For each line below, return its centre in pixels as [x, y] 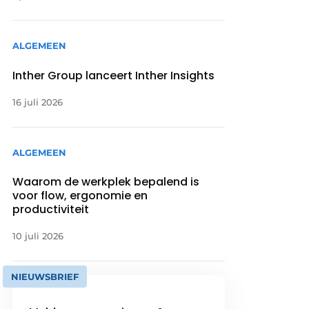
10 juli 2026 [38, 236]
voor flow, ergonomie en [80, 195]
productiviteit [51, 209]
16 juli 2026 [38, 102]
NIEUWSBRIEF [45, 276]
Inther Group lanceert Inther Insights [114, 75]
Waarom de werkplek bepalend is [106, 181]
